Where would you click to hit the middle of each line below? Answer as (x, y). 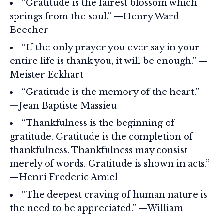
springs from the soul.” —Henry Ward (94, 16)
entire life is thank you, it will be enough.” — (109, 61)
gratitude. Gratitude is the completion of (101, 136)
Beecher (29, 30)
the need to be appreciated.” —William (96, 208)
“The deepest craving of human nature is (115, 194)
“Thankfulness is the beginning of (98, 123)
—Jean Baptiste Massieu (63, 105)
